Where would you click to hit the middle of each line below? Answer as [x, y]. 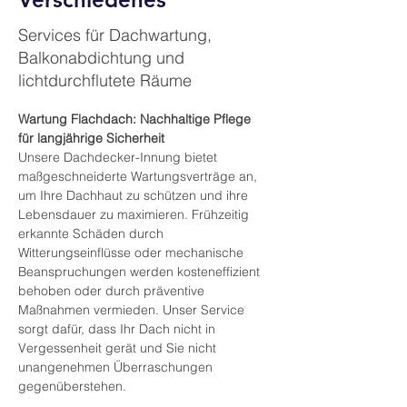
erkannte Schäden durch [93, 233]
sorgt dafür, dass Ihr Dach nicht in [119, 329]
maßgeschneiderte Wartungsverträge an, [139, 176]
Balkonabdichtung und [101, 58]
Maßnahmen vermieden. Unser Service [133, 310]
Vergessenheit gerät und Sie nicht [119, 348]
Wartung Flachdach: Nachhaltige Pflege [136, 119]
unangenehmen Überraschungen [117, 367]
